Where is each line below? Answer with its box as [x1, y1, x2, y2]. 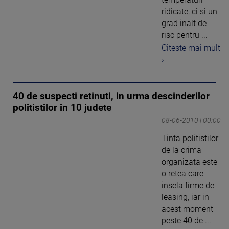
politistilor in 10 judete [13, 102, 111, 113]
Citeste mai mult [162, 42, 220, 53]
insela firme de [162, 180, 214, 190]
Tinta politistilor [162, 133, 218, 143]
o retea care [162, 168, 203, 178]
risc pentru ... [162, 30, 208, 40]
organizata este [162, 156, 217, 167]
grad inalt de [162, 18, 207, 29]
